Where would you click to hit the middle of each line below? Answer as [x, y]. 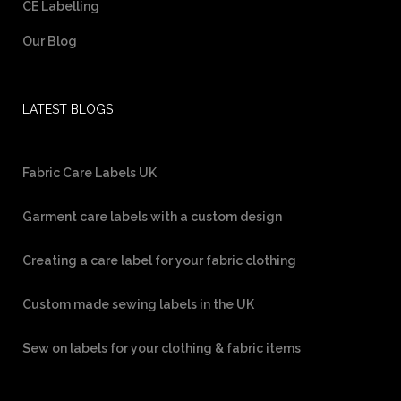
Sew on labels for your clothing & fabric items [162, 348]
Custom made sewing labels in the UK [138, 304]
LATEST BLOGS [68, 109]
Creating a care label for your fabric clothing [159, 260]
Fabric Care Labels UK [90, 172]
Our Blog [50, 41]
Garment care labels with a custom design [152, 216]
